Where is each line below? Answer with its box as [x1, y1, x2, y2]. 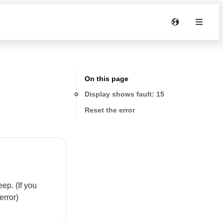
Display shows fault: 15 [85, 90, 164, 98]
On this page [85, 75, 128, 83]
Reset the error [85, 106, 135, 114]
